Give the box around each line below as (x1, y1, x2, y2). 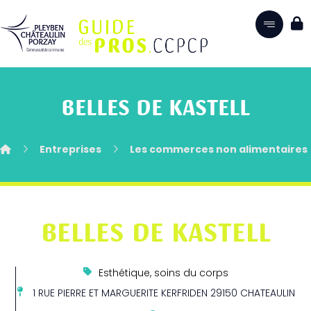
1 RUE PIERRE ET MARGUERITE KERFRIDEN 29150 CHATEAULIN (32, 289, 295, 299)
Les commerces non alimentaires (130, 145, 308, 155)
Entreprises (40, 145, 101, 155)
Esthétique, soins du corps (99, 269, 229, 279)
